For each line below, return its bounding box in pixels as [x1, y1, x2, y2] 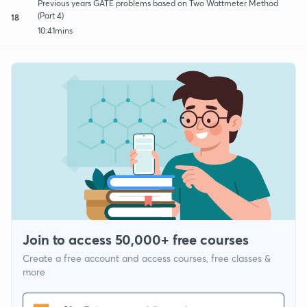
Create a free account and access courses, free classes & [23, 251, 271, 265]
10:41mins [37, 25, 73, 36]
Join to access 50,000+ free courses [23, 230, 249, 249]
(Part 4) [37, 10, 64, 21]
